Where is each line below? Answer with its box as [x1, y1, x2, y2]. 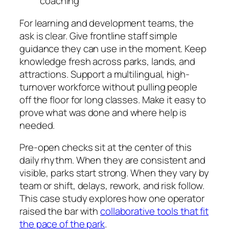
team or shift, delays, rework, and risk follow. [19, 179, 205, 193]
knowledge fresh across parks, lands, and [19, 54, 195, 68]
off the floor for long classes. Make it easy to [19, 93, 207, 106]
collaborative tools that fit [100, 204, 209, 218]
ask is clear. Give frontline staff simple [19, 29, 177, 42]
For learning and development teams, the [19, 16, 194, 30]
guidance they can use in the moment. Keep [19, 41, 207, 55]
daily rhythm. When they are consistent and [19, 153, 205, 167]
